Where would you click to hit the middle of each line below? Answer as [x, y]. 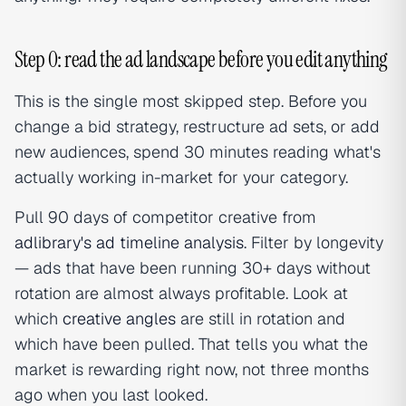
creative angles [119, 319]
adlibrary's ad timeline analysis [129, 242]
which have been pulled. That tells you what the [191, 344]
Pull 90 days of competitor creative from [165, 217]
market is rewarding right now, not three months [192, 369]
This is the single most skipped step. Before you [191, 101]
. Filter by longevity [314, 242]
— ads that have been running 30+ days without [193, 268]
